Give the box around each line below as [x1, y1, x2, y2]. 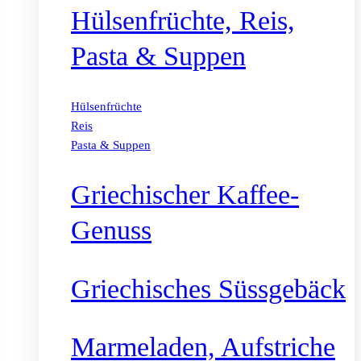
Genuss [71, 215, 151, 246]
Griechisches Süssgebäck [71, 273, 346, 304]
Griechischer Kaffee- [71, 180, 299, 210]
